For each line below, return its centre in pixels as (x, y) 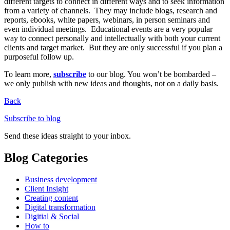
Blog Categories (46, 157)
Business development (61, 179)
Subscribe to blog (32, 118)
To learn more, (29, 74)
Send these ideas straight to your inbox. (68, 136)
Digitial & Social (52, 216)
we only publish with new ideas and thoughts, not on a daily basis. (111, 83)
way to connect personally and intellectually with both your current (112, 38)
